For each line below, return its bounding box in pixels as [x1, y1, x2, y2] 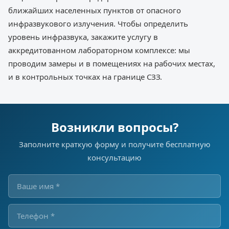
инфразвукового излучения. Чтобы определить [8, 18, 188, 29]
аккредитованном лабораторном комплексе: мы [8, 44, 190, 55]
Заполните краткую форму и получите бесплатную [18, 139, 211, 149]
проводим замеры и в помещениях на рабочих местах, [8, 58, 215, 68]
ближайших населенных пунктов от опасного [8, 5, 181, 15]
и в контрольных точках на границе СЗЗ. [8, 71, 162, 82]
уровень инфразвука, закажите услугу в [8, 31, 158, 42]
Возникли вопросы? [51, 118, 178, 135]
